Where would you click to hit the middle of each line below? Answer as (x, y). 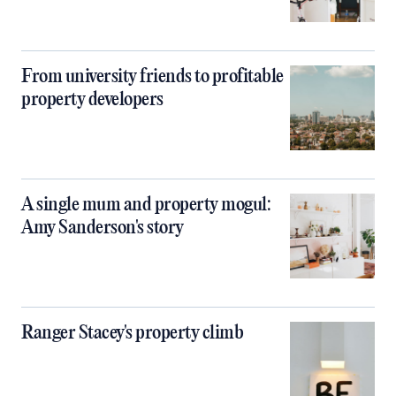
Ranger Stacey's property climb (132, 333)
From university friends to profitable (152, 77)
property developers (92, 100)
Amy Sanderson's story (103, 228)
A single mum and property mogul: (146, 205)
